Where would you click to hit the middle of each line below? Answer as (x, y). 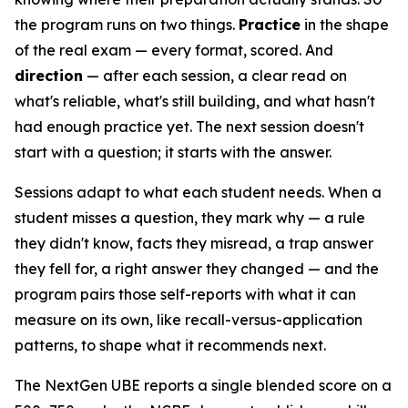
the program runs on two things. (127, 25)
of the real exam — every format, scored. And (174, 50)
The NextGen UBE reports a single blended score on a (203, 385)
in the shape (345, 25)
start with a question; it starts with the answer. (173, 152)
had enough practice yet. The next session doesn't (189, 127)
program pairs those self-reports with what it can (185, 294)
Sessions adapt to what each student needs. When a (198, 192)
